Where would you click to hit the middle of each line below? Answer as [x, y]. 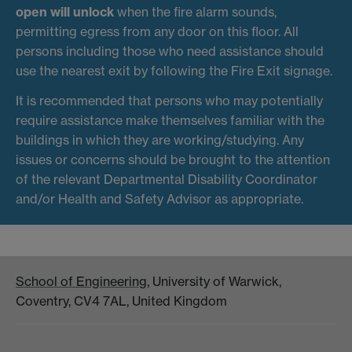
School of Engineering [81, 281]
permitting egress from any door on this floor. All [157, 32]
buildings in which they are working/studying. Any [160, 140]
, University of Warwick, [214, 281]
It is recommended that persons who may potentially [169, 101]
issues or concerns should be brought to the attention [173, 159]
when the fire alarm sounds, [195, 12]
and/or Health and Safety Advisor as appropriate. [159, 199]
